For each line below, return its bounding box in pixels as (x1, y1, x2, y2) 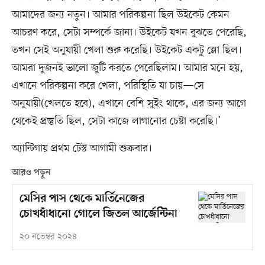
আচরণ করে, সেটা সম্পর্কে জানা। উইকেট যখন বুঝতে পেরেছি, (11, 25, 247, 40)
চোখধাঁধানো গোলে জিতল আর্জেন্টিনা (19, 207, 177, 221)
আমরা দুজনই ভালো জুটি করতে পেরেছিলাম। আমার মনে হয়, (11, 60, 243, 75)
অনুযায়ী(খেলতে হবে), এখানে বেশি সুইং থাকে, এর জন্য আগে (11, 96, 246, 111)
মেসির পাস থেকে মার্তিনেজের (19, 192, 144, 206)
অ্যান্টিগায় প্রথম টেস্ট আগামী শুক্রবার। (11, 141, 152, 156)
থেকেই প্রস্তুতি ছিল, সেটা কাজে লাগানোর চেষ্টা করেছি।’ (11, 114, 221, 128)
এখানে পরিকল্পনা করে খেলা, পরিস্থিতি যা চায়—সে (11, 78, 204, 93)
